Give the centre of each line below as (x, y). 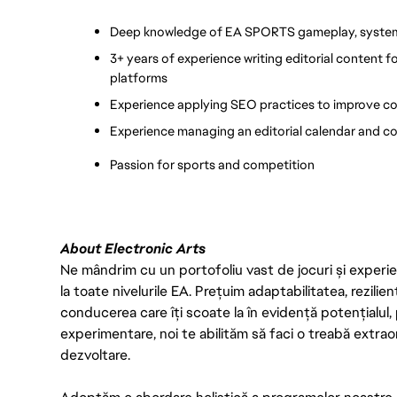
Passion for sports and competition (212, 164)
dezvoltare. (95, 354)
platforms (139, 77)
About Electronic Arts (133, 248)
